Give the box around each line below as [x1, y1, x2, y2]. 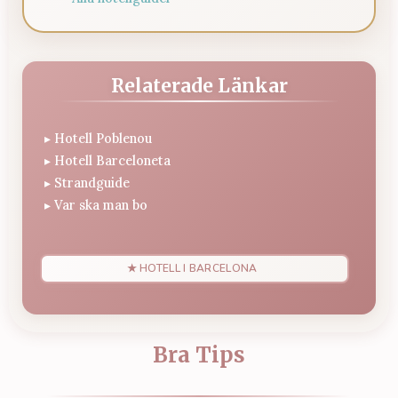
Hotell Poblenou [54, 130, 152, 147]
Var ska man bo [54, 196, 147, 213]
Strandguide [54, 174, 130, 191]
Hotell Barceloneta [54, 152, 171, 169]
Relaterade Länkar [110, 74, 288, 98]
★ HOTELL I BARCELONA [126, 260, 258, 275]
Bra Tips [153, 340, 245, 369]
